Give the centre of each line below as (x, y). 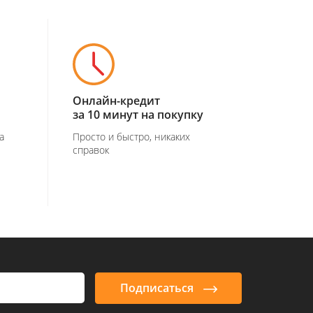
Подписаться (158, 288)
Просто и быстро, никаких (131, 137)
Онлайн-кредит (116, 101)
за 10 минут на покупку (138, 115)
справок (90, 150)
